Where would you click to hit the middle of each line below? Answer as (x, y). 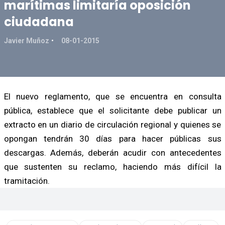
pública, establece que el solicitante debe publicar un (113, 110)
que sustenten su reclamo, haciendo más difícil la (113, 166)
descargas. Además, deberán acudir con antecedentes (113, 152)
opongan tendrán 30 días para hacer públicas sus (113, 138)
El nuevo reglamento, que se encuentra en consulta (113, 96)
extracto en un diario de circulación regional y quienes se (113, 124)
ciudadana (39, 22)
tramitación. (27, 181)
